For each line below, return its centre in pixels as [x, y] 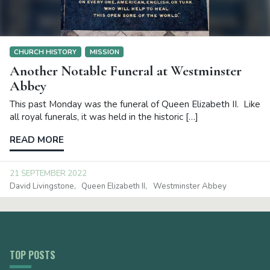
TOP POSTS [33, 255]
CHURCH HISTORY [46, 52]
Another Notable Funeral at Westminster [126, 71]
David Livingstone [42, 186]
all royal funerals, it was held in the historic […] [104, 117]
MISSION [104, 52]
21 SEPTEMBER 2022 [48, 173]
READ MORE [37, 140]
